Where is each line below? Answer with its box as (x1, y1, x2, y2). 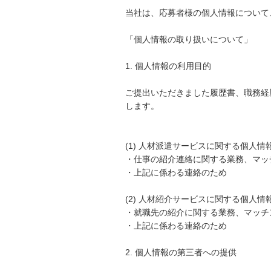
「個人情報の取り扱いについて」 (125, 34, 252, 44)
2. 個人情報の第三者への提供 (125, 247, 237, 257)
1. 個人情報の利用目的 (125, 61, 211, 71)
